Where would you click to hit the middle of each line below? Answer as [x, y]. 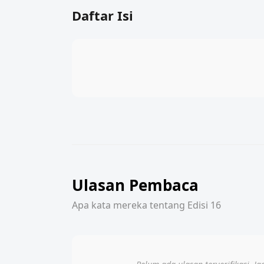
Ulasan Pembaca [135, 185]
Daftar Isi [103, 15]
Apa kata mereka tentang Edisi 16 [146, 205]
